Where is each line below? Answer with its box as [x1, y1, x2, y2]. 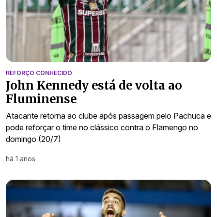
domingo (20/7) [6, 134, 61, 144]
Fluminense [6, 92, 77, 107]
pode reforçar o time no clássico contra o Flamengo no [6, 123, 198, 133]
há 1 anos [6, 155, 35, 163]
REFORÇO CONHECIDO [6, 69, 72, 77]
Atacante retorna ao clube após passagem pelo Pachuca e [6, 111, 211, 121]
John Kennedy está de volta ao [6, 78, 182, 93]
